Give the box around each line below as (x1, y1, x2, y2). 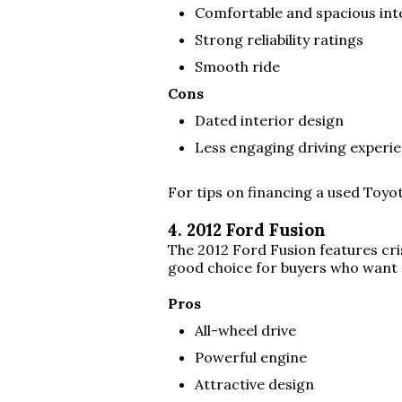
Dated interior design (195, 111, 344, 129)
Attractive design (195, 375, 314, 393)
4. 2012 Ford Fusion (168, 219, 326, 240)
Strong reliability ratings (195, 31, 363, 48)
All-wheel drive (195, 321, 296, 339)
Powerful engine (195, 348, 307, 366)
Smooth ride (195, 57, 280, 75)
